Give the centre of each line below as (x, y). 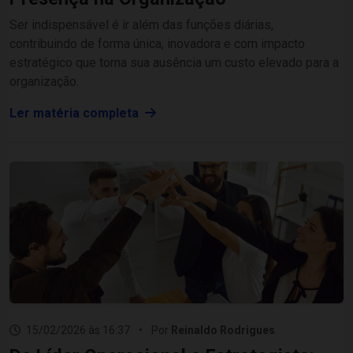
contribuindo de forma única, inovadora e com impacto (157, 44)
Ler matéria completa (76, 113)
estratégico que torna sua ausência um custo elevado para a (174, 63)
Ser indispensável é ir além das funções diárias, (141, 25)
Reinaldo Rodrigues (223, 330)
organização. (44, 82)
